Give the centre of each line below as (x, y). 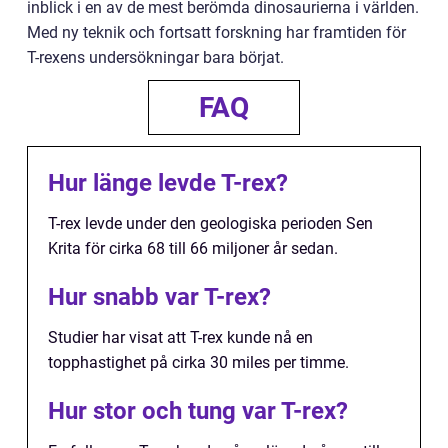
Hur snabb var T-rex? (159, 296)
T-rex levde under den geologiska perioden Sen (210, 223)
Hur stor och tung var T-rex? (198, 410)
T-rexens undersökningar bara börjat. (155, 57)
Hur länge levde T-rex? (168, 182)
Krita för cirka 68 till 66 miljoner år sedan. (193, 248)
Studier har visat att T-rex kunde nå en (180, 337)
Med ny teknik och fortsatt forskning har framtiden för (216, 32)
